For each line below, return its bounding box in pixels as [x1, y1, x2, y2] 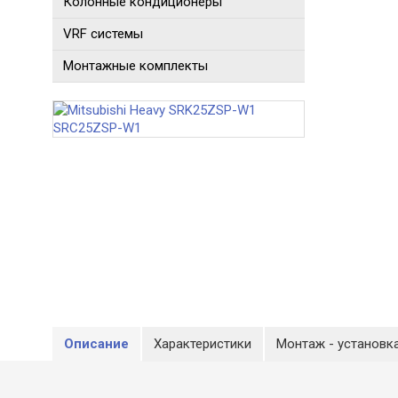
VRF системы [63, 25, 143, 42]
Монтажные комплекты [63, 57, 208, 74]
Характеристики [154, 335, 251, 352]
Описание [64, 335, 129, 352]
